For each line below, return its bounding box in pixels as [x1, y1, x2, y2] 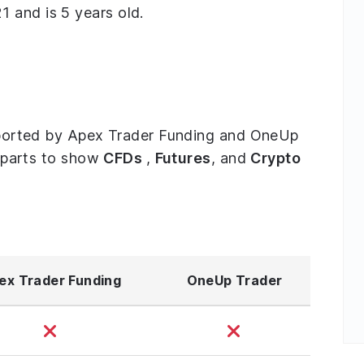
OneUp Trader [186, 272, 283, 289]
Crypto [250, 149, 301, 167]
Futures [154, 149, 211, 167]
